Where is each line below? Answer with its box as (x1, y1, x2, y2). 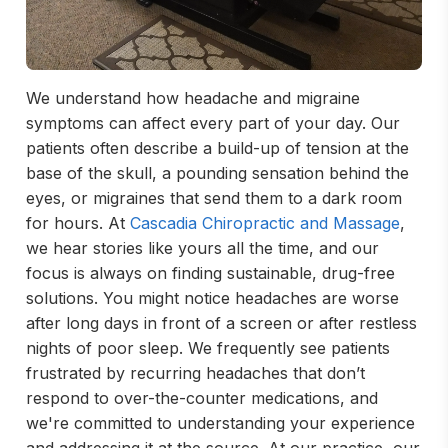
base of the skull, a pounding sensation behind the (26, 163, 409, 183)
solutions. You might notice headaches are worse (26, 288, 399, 308)
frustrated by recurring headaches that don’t (26, 363, 365, 383)
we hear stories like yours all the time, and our (26, 238, 379, 258)
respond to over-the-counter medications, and (26, 388, 378, 408)
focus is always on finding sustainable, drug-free (26, 263, 395, 283)
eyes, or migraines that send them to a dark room (26, 188, 402, 208)
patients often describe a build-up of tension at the (26, 138, 409, 158)
